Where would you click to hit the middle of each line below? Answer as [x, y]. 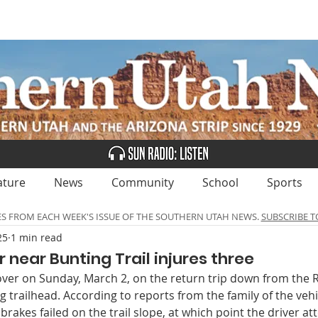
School [220, 182]
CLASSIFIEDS [210, 20]
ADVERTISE [114, 20]
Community [143, 182]
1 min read [37, 237]
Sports [285, 182]
